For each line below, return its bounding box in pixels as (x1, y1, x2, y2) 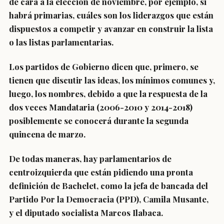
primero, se (151, 61, 198, 72)
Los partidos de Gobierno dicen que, (9, 61, 151, 72)
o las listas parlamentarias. (9, 36, 113, 47)
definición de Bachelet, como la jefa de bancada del (9, 180, 208, 191)
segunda (153, 115, 188, 126)
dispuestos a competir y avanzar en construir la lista (9, 23, 213, 34)
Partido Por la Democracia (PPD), (9, 193, 143, 204)
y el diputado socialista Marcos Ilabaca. (9, 207, 163, 218)
